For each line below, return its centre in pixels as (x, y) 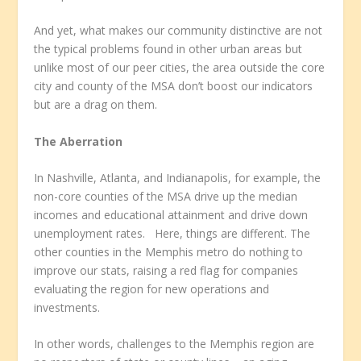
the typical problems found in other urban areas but (168, 49)
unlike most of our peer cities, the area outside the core (180, 68)
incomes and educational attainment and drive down (171, 214)
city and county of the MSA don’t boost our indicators (174, 86)
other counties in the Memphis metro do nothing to (169, 251)
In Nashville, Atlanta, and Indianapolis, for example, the (178, 177)
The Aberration (79, 141)
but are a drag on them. (96, 105)
